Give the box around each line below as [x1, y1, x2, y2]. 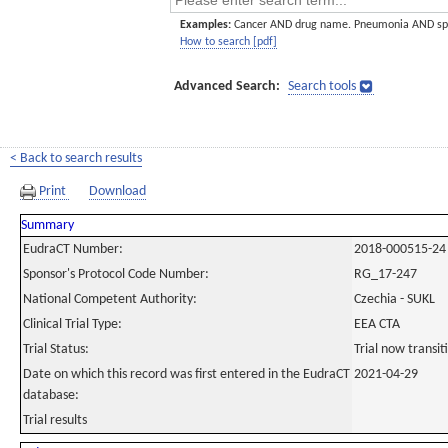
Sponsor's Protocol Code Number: [23, 267, 209, 282]
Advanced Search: [174, 79, 280, 94]
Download [89, 184, 146, 199]
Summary [21, 218, 74, 233]
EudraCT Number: [23, 242, 123, 257]
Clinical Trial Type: [23, 317, 122, 332]
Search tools [288, 79, 356, 94]
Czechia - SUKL [354, 292, 435, 307]
